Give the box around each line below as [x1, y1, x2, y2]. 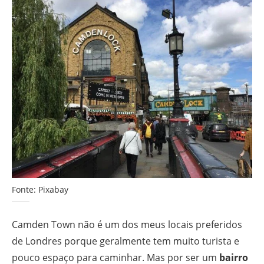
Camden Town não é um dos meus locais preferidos [12, 218, 242, 232]
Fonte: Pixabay [12, 184, 68, 196]
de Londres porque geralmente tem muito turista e [12, 235, 239, 248]
